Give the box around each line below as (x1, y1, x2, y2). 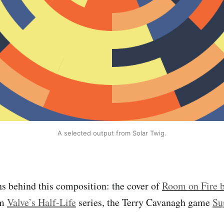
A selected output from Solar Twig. (57, 129, 166, 137)
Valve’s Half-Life (7, 195, 76, 209)
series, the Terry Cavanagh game (76, 195, 212, 209)
